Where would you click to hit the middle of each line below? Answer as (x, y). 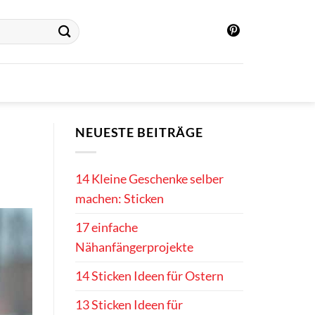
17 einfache (107, 228)
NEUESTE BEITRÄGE (140, 133)
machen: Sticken (120, 199)
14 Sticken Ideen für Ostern (149, 276)
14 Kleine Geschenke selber (149, 179)
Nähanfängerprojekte (134, 247)
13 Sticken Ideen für (129, 305)
